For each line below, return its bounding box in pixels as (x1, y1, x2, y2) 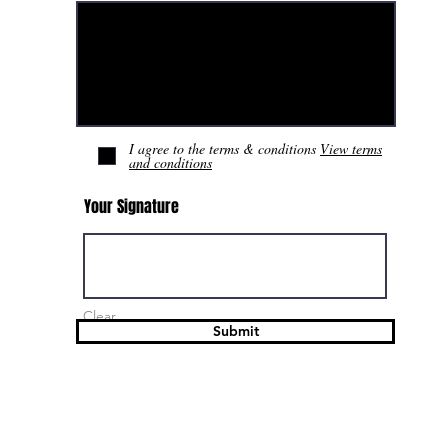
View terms (320, 139, 382, 158)
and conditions (129, 153, 212, 172)
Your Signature (84, 195, 179, 218)
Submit (212, 322, 259, 340)
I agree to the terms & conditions (129, 139, 316, 158)
